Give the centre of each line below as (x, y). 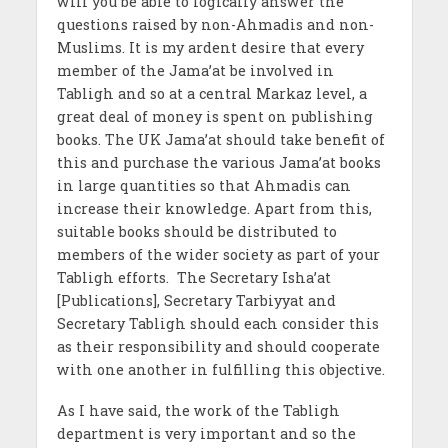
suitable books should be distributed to (196, 231)
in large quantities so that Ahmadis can (203, 185)
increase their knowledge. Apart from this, (214, 208)
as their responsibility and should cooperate (218, 346)
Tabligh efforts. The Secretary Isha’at (193, 277)
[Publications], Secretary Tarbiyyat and (196, 300)
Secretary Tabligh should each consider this (217, 323)
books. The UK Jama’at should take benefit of (220, 139)
